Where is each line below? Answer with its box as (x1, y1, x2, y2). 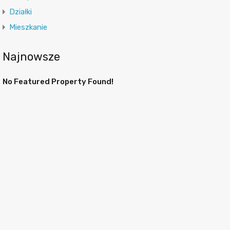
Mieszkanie (9, 23, 47, 32)
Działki (9, 7, 32, 16)
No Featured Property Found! (2, 77, 113, 86)
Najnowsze (2, 50, 60, 64)
